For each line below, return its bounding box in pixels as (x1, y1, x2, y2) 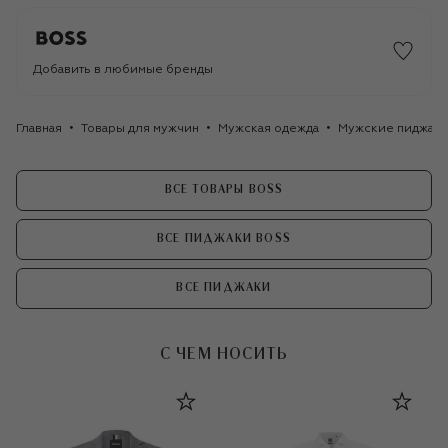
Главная (16, 122, 62, 135)
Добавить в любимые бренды (33, 63, 213, 76)
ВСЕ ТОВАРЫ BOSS (164, 184, 284, 196)
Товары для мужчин (81, 122, 199, 135)
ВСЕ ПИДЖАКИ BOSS (156, 233, 292, 245)
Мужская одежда (218, 122, 319, 135)
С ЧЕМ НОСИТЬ (159, 346, 289, 363)
